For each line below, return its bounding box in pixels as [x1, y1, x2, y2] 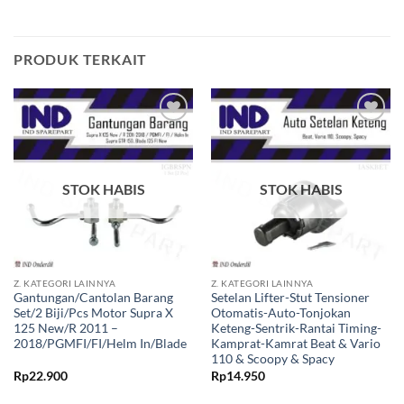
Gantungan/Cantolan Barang [13, 290, 173, 306]
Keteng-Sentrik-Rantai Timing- [210, 321, 381, 336]
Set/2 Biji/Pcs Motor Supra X [13, 306, 173, 321]
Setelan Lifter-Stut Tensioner [210, 290, 370, 306]
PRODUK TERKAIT [14, 50, 148, 68]
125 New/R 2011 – [13, 321, 118, 336]
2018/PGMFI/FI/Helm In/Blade [13, 336, 187, 352]
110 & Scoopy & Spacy [210, 352, 335, 367]
